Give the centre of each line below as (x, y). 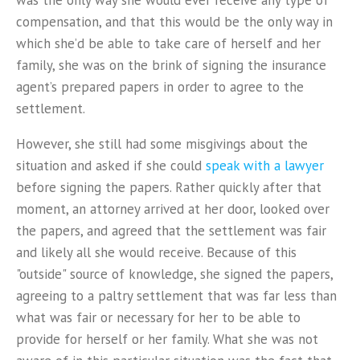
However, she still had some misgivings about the (162, 144)
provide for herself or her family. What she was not (167, 339)
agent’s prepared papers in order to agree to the (160, 87)
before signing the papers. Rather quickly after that (169, 187)
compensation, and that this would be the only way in (174, 22)
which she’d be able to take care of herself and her (168, 43)
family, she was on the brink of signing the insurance (171, 65)
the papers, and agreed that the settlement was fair (171, 231)
